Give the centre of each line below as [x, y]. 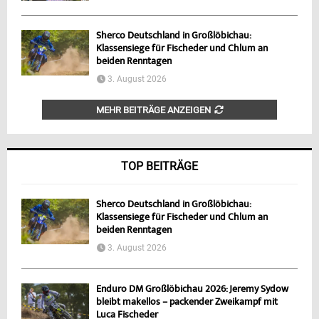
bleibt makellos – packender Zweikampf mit [187, 303]
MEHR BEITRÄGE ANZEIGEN [153, 110]
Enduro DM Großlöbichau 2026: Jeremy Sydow [192, 290]
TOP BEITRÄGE [159, 167]
